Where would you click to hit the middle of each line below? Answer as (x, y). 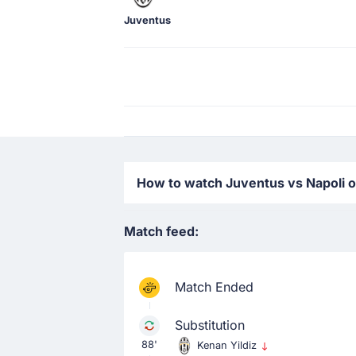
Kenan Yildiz (228, 345)
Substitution (210, 325)
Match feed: (161, 231)
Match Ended (214, 287)
